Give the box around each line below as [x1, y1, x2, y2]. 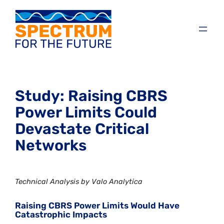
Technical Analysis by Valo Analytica [15, 176, 143, 186]
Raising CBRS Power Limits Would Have [15, 200, 180, 211]
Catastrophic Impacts [15, 209, 107, 220]
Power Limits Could [15, 103, 157, 121]
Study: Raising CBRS [15, 86, 168, 105]
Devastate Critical [15, 119, 149, 138]
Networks [15, 136, 87, 154]
